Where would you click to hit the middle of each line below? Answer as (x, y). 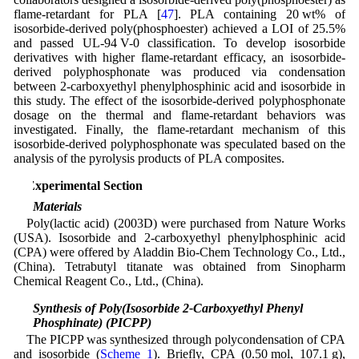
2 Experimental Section (78, 185)
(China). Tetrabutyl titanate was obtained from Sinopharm (179, 266)
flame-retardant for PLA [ (87, 14)
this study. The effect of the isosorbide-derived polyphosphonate (179, 100)
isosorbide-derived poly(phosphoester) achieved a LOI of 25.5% (179, 28)
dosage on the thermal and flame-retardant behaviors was (179, 115)
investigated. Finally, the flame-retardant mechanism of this (179, 129)
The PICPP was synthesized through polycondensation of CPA (186, 340)
